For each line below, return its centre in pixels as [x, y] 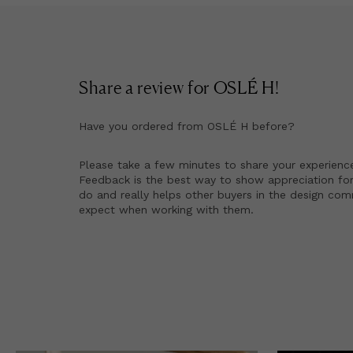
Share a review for [146, 87]
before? [271, 126]
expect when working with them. [166, 209]
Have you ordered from [143, 126]
